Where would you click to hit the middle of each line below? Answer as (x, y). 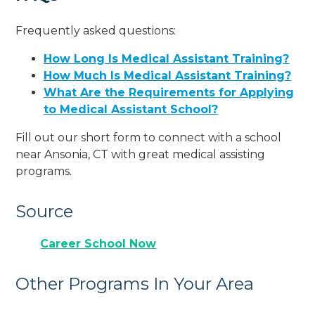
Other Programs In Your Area (135, 284)
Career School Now (98, 244)
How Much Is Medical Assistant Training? (168, 76)
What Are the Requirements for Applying (169, 93)
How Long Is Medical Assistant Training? (167, 59)
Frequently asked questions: (96, 31)
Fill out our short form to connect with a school (149, 138)
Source (45, 212)
